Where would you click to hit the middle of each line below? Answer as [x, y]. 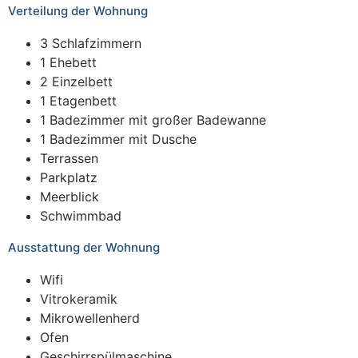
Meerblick [70, 196]
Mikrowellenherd [90, 318]
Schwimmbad [81, 215]
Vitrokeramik [79, 298]
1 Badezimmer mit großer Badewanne [153, 119]
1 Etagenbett [78, 100]
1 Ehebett [68, 62]
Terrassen [69, 158]
